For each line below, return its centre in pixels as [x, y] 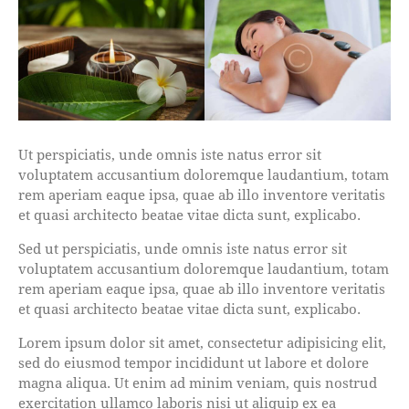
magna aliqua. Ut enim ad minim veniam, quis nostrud [198, 383]
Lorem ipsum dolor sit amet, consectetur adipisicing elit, [202, 342]
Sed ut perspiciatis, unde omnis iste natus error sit [183, 248]
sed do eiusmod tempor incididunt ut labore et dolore [194, 362]
